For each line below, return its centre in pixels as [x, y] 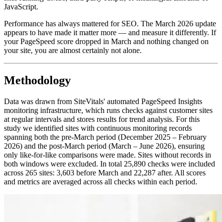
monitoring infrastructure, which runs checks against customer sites [108, 110]
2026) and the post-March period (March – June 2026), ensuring [104, 146]
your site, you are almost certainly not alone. [73, 50]
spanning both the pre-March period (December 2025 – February [105, 137]
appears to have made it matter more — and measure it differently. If [110, 32]
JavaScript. [21, 6]
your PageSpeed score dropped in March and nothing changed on [106, 41]
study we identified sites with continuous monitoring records [98, 128]
